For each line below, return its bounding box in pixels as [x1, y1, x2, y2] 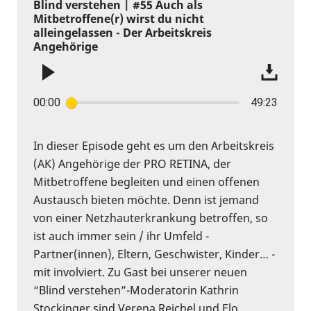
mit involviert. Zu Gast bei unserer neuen [33, 264, 247, 280]
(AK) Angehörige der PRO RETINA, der [33, 155, 231, 171]
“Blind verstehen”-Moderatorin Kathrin [33, 282, 239, 298]
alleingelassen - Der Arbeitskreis [33, 24, 212, 40]
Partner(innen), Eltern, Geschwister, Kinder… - [33, 246, 275, 262]
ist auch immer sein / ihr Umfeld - [33, 228, 209, 244]
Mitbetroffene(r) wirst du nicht [33, 10, 204, 26]
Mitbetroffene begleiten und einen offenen [33, 174, 260, 190]
